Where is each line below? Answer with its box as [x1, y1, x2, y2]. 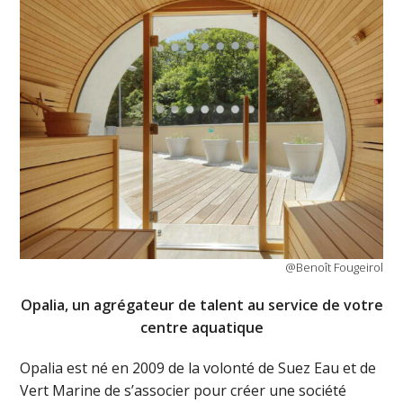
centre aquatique [139, 317, 264, 337]
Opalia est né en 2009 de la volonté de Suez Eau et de [20, 357, 377, 378]
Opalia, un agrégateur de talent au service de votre [20, 294, 383, 315]
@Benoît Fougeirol [284, 259, 383, 276]
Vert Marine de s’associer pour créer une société [20, 380, 347, 400]
